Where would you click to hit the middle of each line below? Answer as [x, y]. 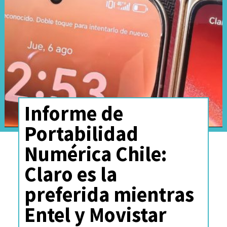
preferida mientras [109, 195]
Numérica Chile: [95, 154]
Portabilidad [81, 134]
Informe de [73, 113]
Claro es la [70, 174]
